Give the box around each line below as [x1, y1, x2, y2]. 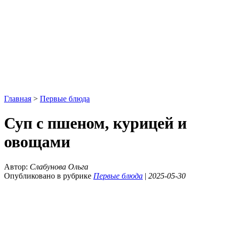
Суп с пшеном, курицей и [4, 114, 187, 133]
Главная [4, 94, 31, 103]
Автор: [4, 162, 30, 171]
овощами [4, 133, 70, 151]
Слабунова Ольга [30, 162, 88, 171]
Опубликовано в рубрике [4, 171, 93, 180]
